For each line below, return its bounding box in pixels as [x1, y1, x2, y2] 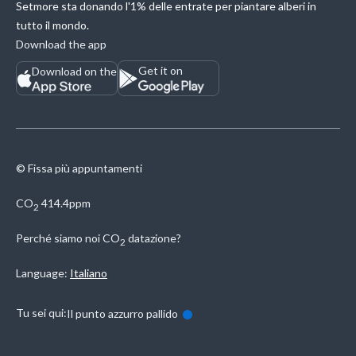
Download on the [32, 64, 117, 79]
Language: [16, 266, 68, 281]
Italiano [70, 266, 107, 281]
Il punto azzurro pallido [67, 307, 178, 321]
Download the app [16, 37, 106, 52]
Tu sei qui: [16, 306, 67, 320]
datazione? [128, 231, 181, 246]
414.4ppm [39, 196, 91, 211]
